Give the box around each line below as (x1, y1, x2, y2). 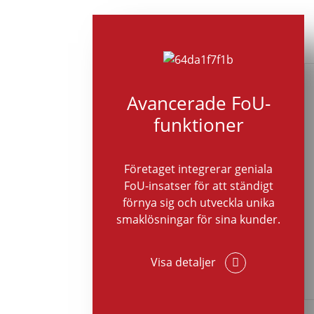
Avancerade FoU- (126, 90, 271, 116)
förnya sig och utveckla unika (122, 195, 275, 211)
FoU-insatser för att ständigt (123, 178, 273, 194)
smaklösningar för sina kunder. (116, 212, 281, 228)
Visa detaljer (151, 254, 219, 271)
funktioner (153, 111, 244, 137)
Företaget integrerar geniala (124, 161, 273, 177)
